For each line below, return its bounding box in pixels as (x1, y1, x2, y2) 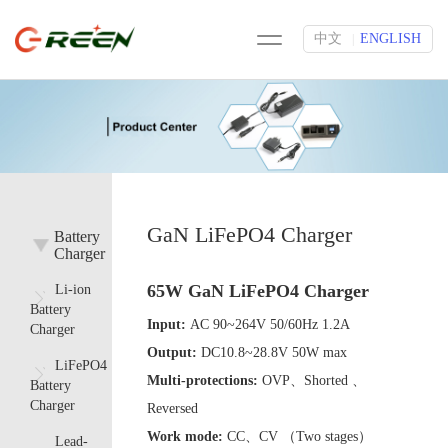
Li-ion (55, 282, 91, 298)
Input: (147, 317, 190, 333)
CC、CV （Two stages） (227, 429, 372, 445)
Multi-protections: (147, 373, 262, 389)
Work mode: (147, 429, 227, 445)
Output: (147, 345, 201, 361)
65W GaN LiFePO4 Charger (147, 281, 369, 302)
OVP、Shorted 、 (262, 373, 366, 389)
